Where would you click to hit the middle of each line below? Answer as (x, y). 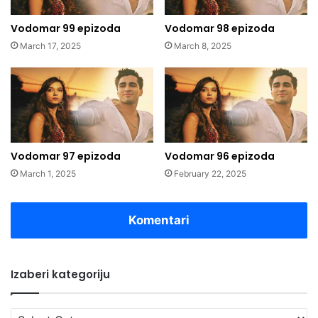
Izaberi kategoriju (60, 275)
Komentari (159, 220)
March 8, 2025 (203, 45)
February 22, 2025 (210, 174)
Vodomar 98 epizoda (220, 28)
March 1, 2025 (48, 174)
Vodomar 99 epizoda (66, 28)
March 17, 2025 (50, 45)
